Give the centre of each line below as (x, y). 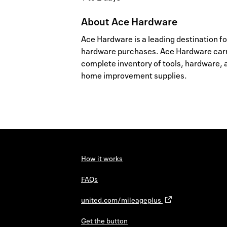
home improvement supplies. (134, 76)
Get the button (104, 221)
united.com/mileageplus (122, 200)
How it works (102, 159)
